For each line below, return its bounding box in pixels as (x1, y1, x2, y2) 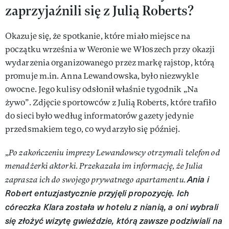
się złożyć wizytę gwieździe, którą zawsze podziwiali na (5, 215, 223, 226)
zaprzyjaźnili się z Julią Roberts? (5, 2, 194, 19)
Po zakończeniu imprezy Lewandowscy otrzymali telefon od (9, 147, 220, 158)
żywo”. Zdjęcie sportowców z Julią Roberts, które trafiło (5, 97, 216, 108)
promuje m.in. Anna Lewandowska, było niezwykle (5, 71, 199, 81)
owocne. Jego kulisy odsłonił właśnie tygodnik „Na (5, 84, 198, 95)
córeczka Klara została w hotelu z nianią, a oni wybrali (5, 201, 219, 213)
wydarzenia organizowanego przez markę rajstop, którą (5, 57, 215, 68)
